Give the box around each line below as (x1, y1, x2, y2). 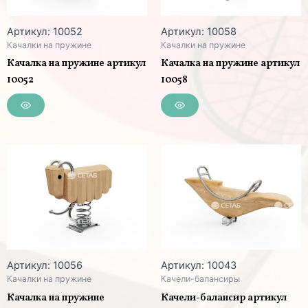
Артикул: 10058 (161, 25, 236, 38)
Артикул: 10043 (161, 259, 236, 272)
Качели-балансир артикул (161, 290, 287, 305)
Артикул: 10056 (7, 259, 82, 272)
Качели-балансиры (161, 274, 240, 285)
